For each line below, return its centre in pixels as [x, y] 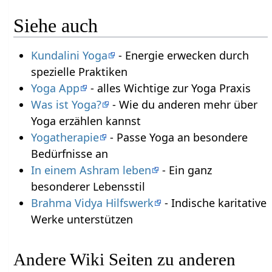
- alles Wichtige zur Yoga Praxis [169, 88]
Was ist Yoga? [66, 105]
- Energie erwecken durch [182, 56]
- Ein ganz [185, 170]
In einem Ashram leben [91, 170]
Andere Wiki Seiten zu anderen [125, 260]
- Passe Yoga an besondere [177, 138]
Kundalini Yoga [69, 56]
